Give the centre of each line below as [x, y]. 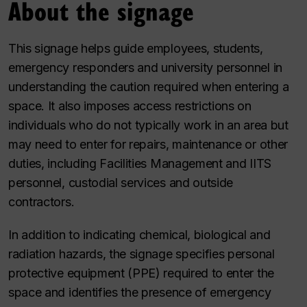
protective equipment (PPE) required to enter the [141, 273]
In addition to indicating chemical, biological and [139, 235]
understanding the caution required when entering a [149, 87]
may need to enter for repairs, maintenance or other [148, 144]
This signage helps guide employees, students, [136, 48]
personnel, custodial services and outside [121, 183]
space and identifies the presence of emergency [140, 292]
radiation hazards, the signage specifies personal [142, 254]
